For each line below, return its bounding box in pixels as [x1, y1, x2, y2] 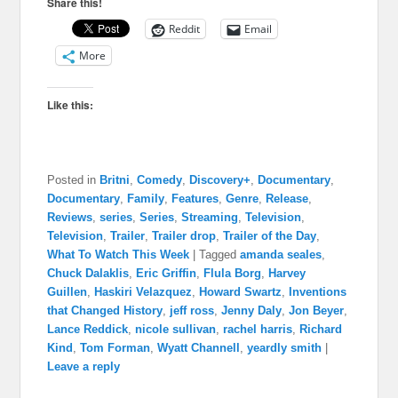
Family [127, 192, 165, 206]
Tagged [199, 248, 237, 262]
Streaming [181, 211, 239, 225]
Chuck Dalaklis [47, 267, 130, 281]
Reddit [169, 21, 201, 37]
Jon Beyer [289, 304, 345, 318]
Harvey [268, 267, 306, 281]
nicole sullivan [135, 322, 217, 337]
